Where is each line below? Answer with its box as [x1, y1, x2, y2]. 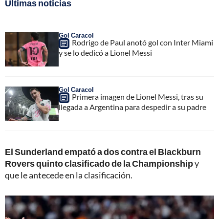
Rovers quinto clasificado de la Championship [5, 157, 193, 169]
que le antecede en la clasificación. [5, 169, 132, 180]
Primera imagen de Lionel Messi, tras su [72, 91, 203, 101]
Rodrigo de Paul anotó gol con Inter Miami [72, 37, 213, 47]
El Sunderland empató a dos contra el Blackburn [5, 146, 201, 157]
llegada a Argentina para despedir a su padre [59, 102, 206, 111]
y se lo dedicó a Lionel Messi [59, 47, 152, 57]
